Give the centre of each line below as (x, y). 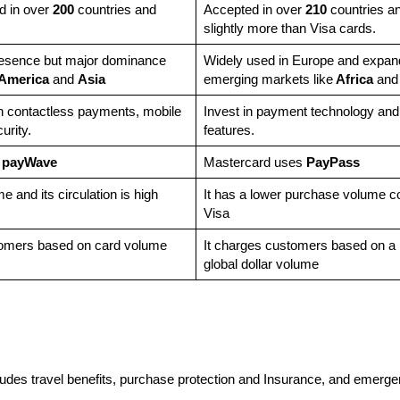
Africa (353, 79)
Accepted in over (254, 10)
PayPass (333, 162)
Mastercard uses (254, 162)
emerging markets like (268, 79)
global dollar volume (261, 264)
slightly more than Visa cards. (291, 29)
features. (230, 130)
